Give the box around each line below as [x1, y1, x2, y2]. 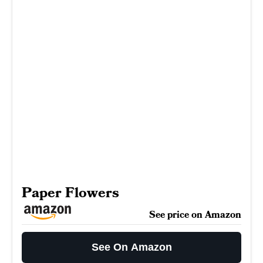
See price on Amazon [149, 208, 241, 221]
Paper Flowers [22, 183, 119, 203]
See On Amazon [91, 241, 172, 253]
